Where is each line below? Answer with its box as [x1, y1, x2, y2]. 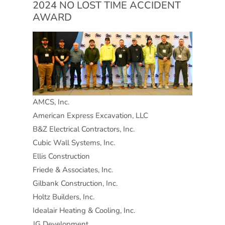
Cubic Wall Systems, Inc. [32, 138, 115, 148]
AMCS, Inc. [32, 97, 69, 107]
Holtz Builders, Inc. [32, 192, 94, 202]
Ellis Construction [32, 151, 90, 162]
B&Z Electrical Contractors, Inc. [32, 124, 135, 135]
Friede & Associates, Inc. [32, 165, 113, 175]
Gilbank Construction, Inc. [32, 178, 118, 189]
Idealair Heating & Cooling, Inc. [32, 205, 135, 216]
